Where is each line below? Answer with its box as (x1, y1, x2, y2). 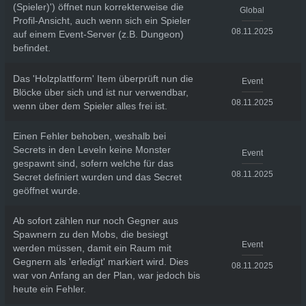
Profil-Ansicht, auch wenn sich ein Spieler (12, 15, 191, 26)
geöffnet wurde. (12, 185, 81, 196)
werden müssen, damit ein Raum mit (12, 242, 171, 253)
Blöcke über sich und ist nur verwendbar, (12, 86, 189, 98)
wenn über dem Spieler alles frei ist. (12, 100, 167, 111)
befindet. (12, 42, 51, 53)
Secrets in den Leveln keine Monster (12, 144, 171, 155)
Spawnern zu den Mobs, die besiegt (12, 229, 168, 240)
